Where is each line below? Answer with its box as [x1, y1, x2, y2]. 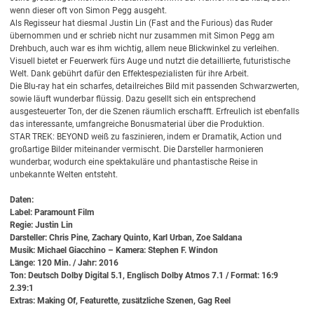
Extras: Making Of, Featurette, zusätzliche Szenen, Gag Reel [10, 296, 231, 306]
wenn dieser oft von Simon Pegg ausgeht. [10, 6, 168, 16]
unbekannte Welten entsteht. [10, 170, 118, 180]
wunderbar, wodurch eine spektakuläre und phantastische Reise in [10, 157, 259, 168]
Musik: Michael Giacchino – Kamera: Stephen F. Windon [10, 245, 219, 256]
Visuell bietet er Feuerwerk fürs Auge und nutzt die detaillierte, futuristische [10, 56, 291, 67]
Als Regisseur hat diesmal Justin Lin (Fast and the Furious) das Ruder [10, 18, 273, 29]
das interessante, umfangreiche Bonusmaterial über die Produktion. [10, 119, 265, 130]
